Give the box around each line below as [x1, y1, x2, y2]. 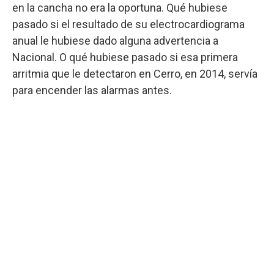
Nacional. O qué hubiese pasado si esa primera [12, 50, 238, 64]
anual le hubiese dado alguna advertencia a [12, 34, 218, 47]
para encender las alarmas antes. [12, 83, 172, 97]
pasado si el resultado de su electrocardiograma [12, 17, 245, 31]
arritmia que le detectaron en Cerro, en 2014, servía [12, 67, 257, 80]
